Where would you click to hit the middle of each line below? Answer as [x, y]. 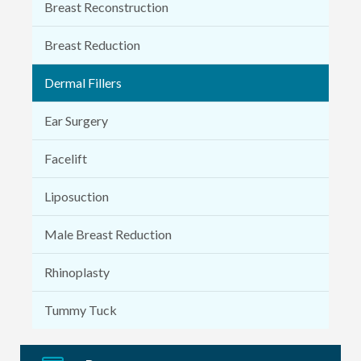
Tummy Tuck [81, 309]
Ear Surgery [76, 120]
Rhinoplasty [77, 272]
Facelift [66, 158]
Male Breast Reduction [108, 234]
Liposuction [77, 196]
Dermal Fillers [83, 82]
